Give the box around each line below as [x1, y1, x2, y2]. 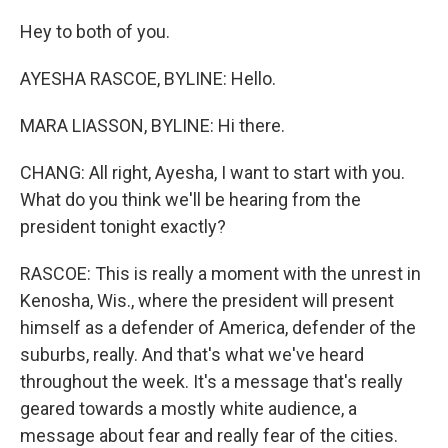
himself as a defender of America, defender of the [20, 317, 416, 338]
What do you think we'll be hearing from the [20, 189, 361, 210]
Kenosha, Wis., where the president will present [20, 290, 394, 311]
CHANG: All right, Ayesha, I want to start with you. [20, 162, 405, 183]
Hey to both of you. [20, 21, 170, 42]
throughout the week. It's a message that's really [20, 371, 403, 392]
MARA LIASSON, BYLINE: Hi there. [20, 115, 285, 136]
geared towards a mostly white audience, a [20, 398, 357, 419]
